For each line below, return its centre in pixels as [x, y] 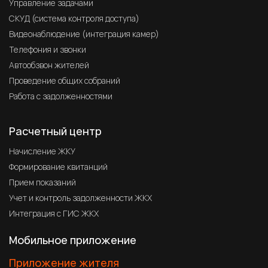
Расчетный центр [55, 131]
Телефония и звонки [48, 49]
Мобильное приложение [73, 240]
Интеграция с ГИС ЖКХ [54, 213]
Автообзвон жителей [49, 65]
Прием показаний [42, 182]
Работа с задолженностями [61, 96]
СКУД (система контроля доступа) [74, 18]
